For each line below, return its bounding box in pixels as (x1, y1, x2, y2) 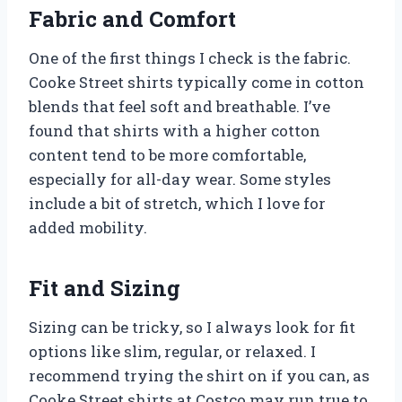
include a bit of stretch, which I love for (29, 192, 326, 214)
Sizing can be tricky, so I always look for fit (29, 316, 355, 337)
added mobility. (29, 216, 147, 238)
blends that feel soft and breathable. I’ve (29, 95, 330, 117)
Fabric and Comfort (29, 4, 236, 33)
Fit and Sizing (29, 273, 180, 302)
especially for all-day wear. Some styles (29, 168, 331, 189)
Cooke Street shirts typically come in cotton (29, 71, 364, 92)
